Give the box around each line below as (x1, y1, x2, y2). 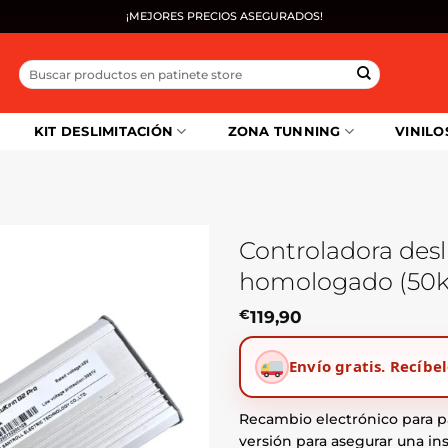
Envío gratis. (289, 356, 386, 377)
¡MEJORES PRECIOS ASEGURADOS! (125, 9, 323, 23)
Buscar (18, 60, 59, 74)
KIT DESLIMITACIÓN (33, 124, 174, 139)
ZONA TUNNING (227, 124, 341, 139)
